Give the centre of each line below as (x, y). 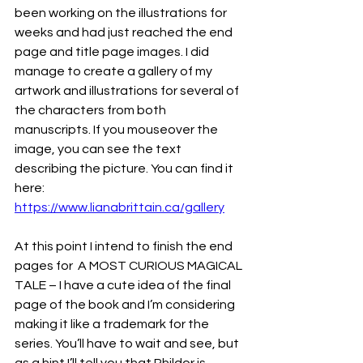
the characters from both (92, 110)
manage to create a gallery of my (115, 71)
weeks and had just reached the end (125, 32)
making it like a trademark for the (113, 324)
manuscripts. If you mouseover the (117, 130)
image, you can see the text (99, 149)
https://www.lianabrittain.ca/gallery (120, 207)
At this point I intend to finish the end (125, 246)
